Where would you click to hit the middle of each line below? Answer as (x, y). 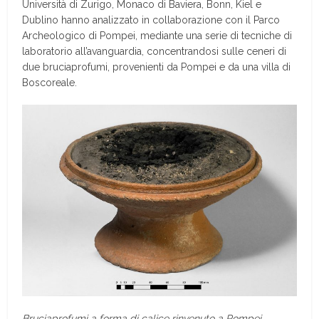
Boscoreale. (50, 82)
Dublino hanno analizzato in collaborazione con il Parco (151, 20)
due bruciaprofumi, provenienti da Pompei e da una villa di (157, 67)
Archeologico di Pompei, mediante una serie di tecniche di (157, 35)
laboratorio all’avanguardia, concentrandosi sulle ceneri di (155, 51)
